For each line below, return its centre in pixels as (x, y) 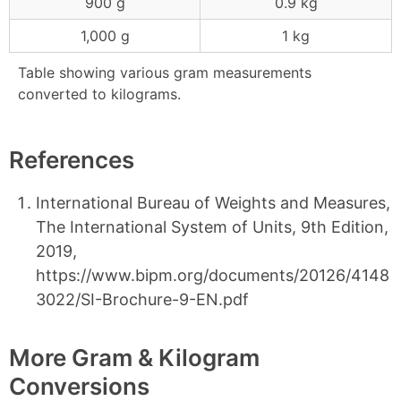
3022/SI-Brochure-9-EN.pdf (142, 299)
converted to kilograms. (99, 94)
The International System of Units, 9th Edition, (212, 226)
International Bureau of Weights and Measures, (213, 202)
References (72, 159)
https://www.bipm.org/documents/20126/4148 (213, 275)
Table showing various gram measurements (165, 72)
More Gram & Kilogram (134, 357)
